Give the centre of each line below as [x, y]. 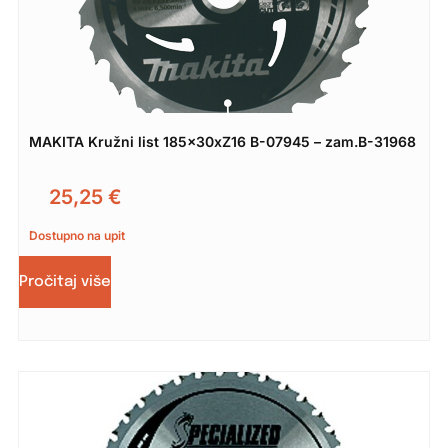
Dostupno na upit [76, 235]
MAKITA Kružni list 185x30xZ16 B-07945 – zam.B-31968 [222, 141]
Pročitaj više [64, 281]
